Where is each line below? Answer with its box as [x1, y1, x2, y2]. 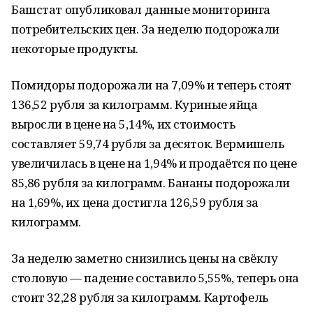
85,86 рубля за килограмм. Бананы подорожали [11, 175, 290, 191]
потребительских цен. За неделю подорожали [11, 21, 279, 37]
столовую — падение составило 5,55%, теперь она [11, 270, 299, 286]
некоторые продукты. [11, 41, 139, 57]
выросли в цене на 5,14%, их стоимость [11, 116, 235, 132]
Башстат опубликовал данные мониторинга [11, 1, 271, 17]
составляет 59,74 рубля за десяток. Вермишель [11, 136, 284, 152]
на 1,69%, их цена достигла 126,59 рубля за [11, 194, 259, 210]
